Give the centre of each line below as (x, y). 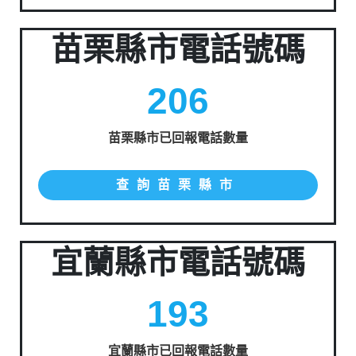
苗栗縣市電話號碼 (178, 49)
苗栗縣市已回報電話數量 (178, 138)
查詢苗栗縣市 (178, 185)
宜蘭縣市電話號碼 (178, 262)
